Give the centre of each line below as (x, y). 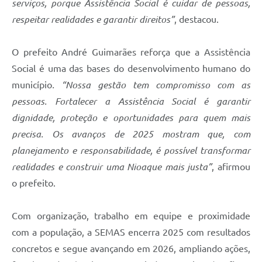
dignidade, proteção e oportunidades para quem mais (131, 118)
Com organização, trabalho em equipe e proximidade (131, 216)
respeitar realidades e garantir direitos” (93, 20)
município (32, 85)
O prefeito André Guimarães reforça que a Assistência (131, 52)
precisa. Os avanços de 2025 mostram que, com (131, 134)
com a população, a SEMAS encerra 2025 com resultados (131, 232)
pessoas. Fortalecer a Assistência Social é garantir (131, 101)
